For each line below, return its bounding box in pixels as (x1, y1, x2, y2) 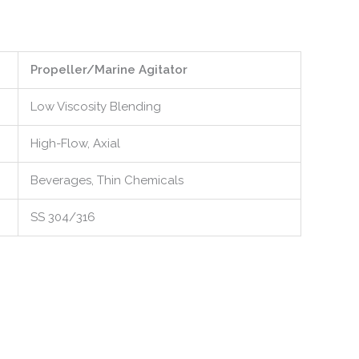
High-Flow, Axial (30, 136, 120, 151)
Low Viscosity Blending (30, 99, 161, 114)
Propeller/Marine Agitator (30, 63, 188, 77)
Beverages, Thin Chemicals (30, 173, 184, 188)
